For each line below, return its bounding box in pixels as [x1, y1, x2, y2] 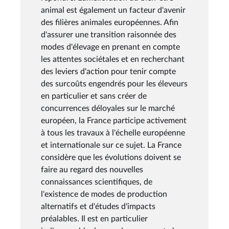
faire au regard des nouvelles [41, 165, 143, 174]
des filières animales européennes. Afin [41, 18, 178, 27]
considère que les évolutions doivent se [41, 153, 181, 162]
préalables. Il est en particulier [41, 214, 148, 223]
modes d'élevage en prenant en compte [41, 42, 180, 51]
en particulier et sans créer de [41, 91, 147, 100]
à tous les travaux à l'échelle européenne [41, 128, 185, 137]
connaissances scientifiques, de [41, 177, 152, 186]
